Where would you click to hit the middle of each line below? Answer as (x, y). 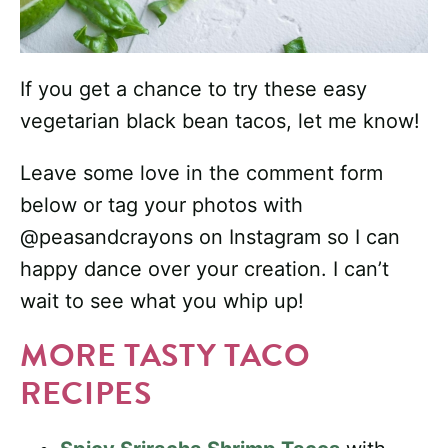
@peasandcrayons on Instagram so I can (210, 237)
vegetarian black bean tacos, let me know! (220, 121)
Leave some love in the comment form (201, 173)
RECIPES (86, 394)
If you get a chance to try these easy (193, 89)
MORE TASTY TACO (165, 356)
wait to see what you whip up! (162, 301)
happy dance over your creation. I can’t (204, 269)
